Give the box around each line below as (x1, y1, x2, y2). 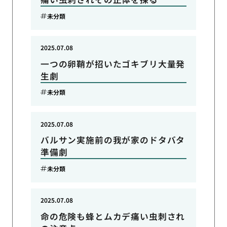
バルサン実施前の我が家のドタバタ (40, 134, 185, 146)
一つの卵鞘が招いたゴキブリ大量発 (40, 57, 185, 70)
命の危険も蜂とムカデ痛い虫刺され (40, 210, 185, 222)
